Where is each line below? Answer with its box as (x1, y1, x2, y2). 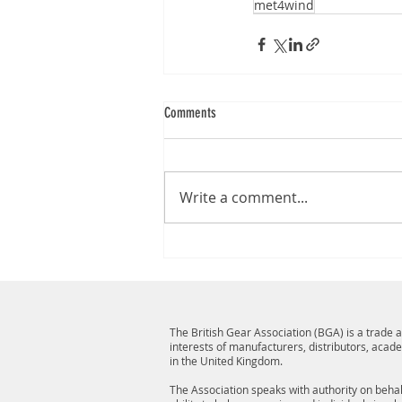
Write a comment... (179, 188, 308, 207)
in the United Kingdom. (170, 354, 283, 368)
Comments (164, 104, 216, 121)
